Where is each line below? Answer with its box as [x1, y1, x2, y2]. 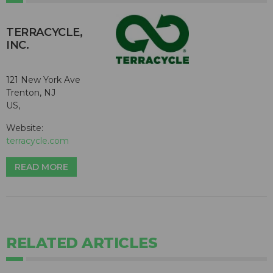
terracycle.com [6, 135, 69, 146]
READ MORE [15, 161, 68, 172]
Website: [6, 122, 43, 133]
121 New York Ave [6, 74, 80, 85]
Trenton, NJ [6, 87, 55, 98]
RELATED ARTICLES [6, 233, 157, 252]
